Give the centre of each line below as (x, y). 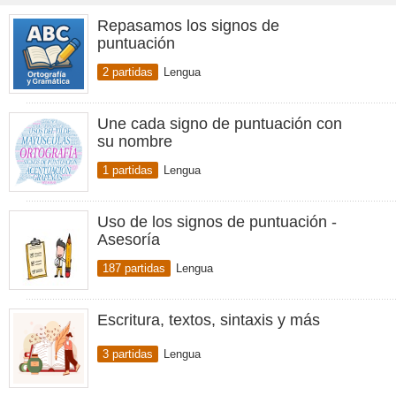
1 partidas (128, 170)
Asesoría (129, 240)
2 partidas (128, 72)
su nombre (135, 141)
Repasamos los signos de (188, 26)
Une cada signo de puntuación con (220, 124)
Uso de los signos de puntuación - (217, 222)
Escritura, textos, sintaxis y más (209, 320)
